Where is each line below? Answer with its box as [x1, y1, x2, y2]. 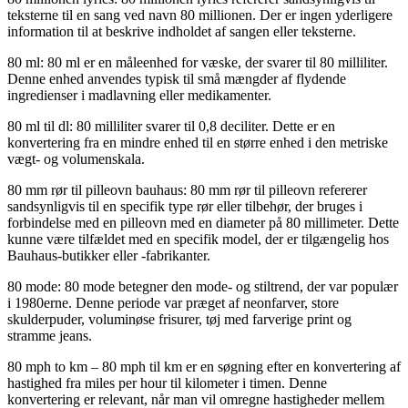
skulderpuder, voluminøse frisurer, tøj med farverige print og [7, 311, 352, 327]
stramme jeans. [7, 327, 92, 343]
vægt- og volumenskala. [7, 150, 145, 167]
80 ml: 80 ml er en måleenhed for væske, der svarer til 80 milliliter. [7, 54, 388, 70]
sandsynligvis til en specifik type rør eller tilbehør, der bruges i [7, 198, 362, 214]
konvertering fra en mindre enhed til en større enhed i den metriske [7, 134, 388, 150]
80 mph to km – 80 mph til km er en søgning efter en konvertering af [7, 358, 401, 374]
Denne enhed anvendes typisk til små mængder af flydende [7, 70, 346, 87]
